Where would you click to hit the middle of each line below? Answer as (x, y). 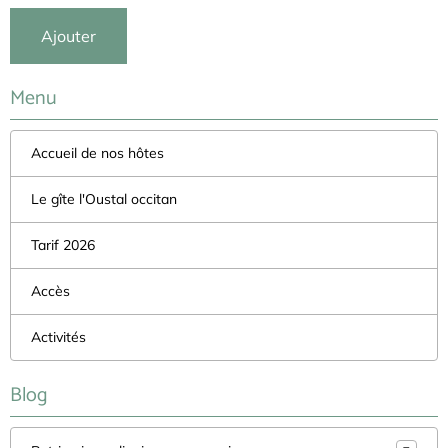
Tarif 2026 (63, 245)
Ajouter (68, 36)
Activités (58, 337)
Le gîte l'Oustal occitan (104, 199)
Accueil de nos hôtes (97, 153)
